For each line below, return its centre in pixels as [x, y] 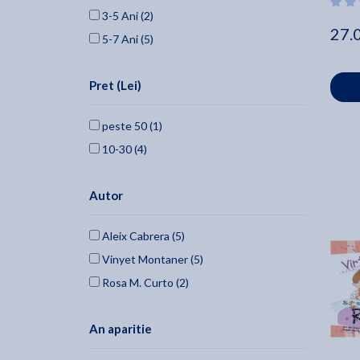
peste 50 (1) [131, 126]
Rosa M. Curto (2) [144, 283]
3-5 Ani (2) [127, 16]
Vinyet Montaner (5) [151, 260]
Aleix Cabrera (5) [142, 236]
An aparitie [121, 329]
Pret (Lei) [115, 86]
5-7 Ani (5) [127, 39]
